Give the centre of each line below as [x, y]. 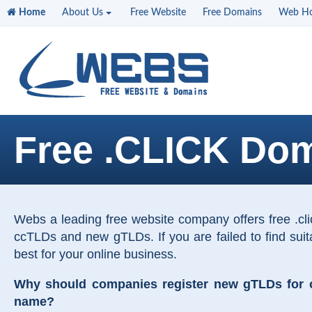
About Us [83, 13]
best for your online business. [95, 254]
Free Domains [232, 13]
